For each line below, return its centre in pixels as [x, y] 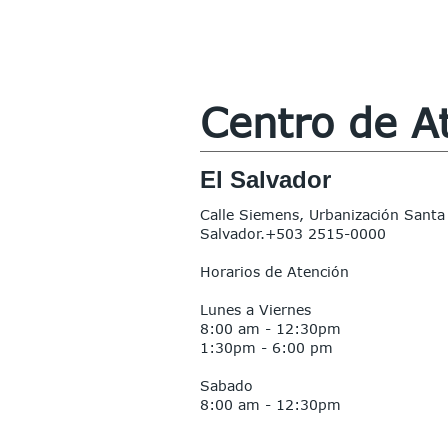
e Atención [311, 271]
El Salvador [265, 179]
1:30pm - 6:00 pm [266, 347]
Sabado [226, 385]
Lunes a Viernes [255, 309]
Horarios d [237, 271]
